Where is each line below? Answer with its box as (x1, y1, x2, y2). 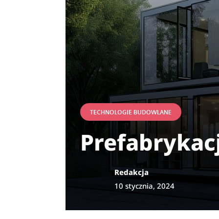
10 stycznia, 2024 (114, 180, 175, 191)
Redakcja (114, 167, 149, 177)
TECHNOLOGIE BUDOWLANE (90, 108, 172, 116)
